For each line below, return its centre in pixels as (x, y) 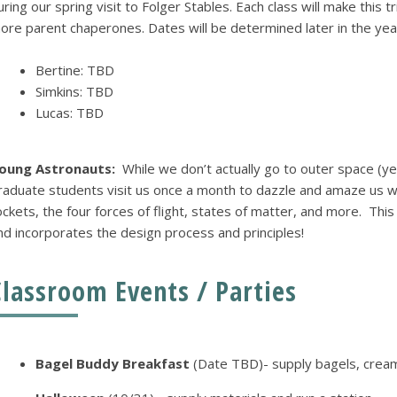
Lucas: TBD (69, 113)
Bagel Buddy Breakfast (112, 364)
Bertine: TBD (74, 70)
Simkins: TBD (76, 92)
